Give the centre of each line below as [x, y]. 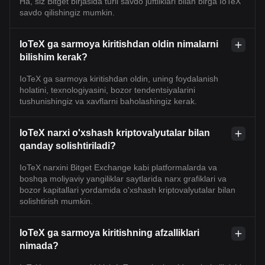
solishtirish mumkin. [56, 201]
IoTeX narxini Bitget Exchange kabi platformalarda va [118, 167]
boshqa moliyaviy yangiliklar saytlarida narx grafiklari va [123, 178]
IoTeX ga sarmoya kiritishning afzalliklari [109, 232]
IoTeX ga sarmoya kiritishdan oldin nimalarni [119, 44]
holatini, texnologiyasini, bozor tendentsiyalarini [107, 90]
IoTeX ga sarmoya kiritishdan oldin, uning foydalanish [119, 78]
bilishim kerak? [54, 57]
